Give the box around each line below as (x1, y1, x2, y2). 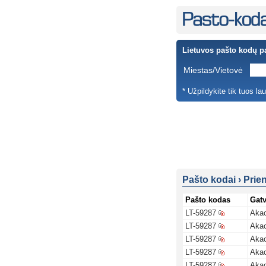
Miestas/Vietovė (183, 65, 243, 75)
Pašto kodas (185, 195, 230, 204)
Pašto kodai (182, 175, 236, 185)
